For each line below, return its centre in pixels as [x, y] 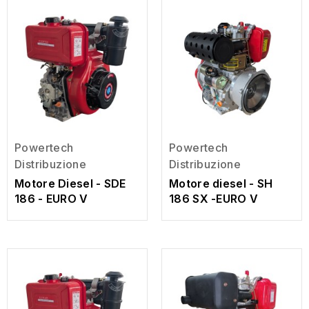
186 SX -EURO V [214, 199]
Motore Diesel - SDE [70, 183]
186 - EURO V [51, 199]
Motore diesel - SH [221, 183]
